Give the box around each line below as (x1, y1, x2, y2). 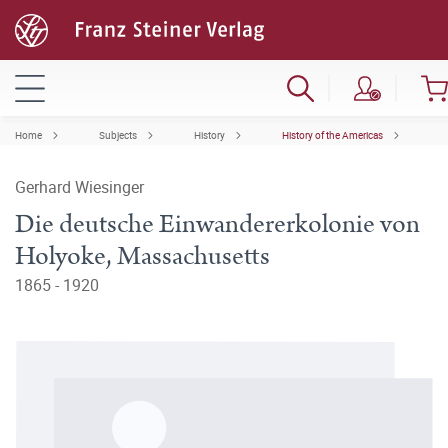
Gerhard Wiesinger (15, 176, 144, 198)
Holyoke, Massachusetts (15, 238, 270, 275)
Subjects (99, 128, 137, 142)
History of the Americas (282, 128, 383, 142)
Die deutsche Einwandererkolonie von (15, 206, 420, 243)
